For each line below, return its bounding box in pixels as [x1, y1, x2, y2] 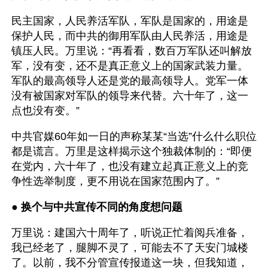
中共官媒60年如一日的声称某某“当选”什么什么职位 [11, 130, 257, 142]
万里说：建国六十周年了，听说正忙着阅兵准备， [11, 227, 248, 239]
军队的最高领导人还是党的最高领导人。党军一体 [11, 75, 248, 87]
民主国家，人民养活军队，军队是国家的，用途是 [11, 15, 248, 27]
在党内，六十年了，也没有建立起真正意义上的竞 [11, 160, 248, 172]
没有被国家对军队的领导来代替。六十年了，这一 [11, 90, 248, 102]
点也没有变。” [11, 105, 80, 117]
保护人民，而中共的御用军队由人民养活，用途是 [11, 30, 248, 42]
